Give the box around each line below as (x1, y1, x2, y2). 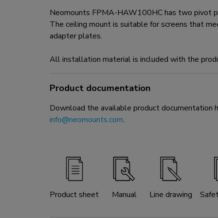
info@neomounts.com (50, 114, 123, 126)
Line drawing (149, 189, 192, 200)
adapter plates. (50, 31, 102, 42)
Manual (111, 189, 137, 200)
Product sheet (50, 189, 99, 200)
